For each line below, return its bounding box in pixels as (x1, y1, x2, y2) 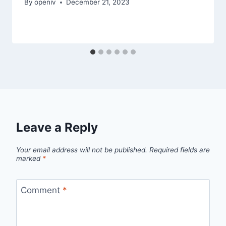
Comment (20, 185, 63, 195)
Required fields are (149, 145, 210, 154)
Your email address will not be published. (16, 145, 147, 154)
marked (16, 154, 42, 162)
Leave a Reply (16, 120, 98, 135)
